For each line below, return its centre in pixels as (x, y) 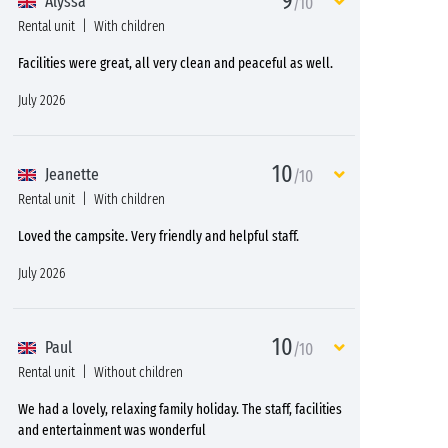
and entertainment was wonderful (112, 430)
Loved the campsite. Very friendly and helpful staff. (158, 236)
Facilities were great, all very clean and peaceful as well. (175, 63)
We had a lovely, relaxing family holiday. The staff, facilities (180, 409)
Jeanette (70, 174)
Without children (138, 372)
